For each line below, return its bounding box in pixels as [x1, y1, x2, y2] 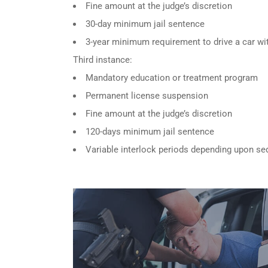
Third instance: [73, 54, 132, 65]
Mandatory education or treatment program [86, 72, 258, 83]
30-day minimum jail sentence [86, 18, 205, 29]
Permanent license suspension [86, 90, 208, 101]
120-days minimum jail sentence [86, 126, 214, 137]
